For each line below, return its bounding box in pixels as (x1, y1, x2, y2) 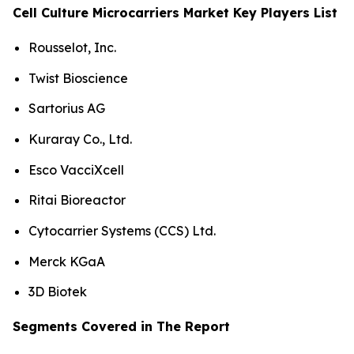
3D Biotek (28, 284, 87, 300)
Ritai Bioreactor (28, 192, 126, 209)
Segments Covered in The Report (13, 318, 230, 335)
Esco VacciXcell (28, 161, 124, 178)
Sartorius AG (28, 100, 105, 117)
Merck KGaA (28, 253, 105, 269)
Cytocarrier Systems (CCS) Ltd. (28, 223, 216, 239)
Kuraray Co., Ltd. (28, 131, 132, 148)
